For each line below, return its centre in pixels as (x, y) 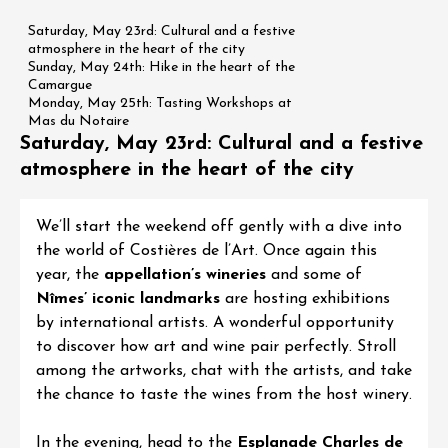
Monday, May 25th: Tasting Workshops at (160, 103)
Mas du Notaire (78, 121)
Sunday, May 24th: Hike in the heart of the (161, 67)
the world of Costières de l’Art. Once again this (206, 251)
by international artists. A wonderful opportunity (215, 323)
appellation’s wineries (185, 275)
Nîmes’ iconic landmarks (128, 299)
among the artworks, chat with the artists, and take (224, 371)
